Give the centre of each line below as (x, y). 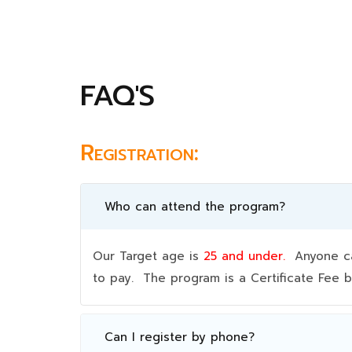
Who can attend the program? (195, 206)
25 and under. (244, 256)
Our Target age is (148, 256)
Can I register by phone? (180, 337)
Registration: (139, 152)
